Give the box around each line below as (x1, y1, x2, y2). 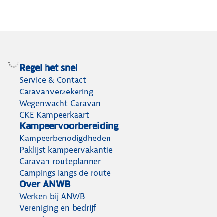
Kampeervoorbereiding (19, 120, 118, 132)
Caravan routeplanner (19, 155, 101, 167)
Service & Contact (19, 74, 86, 85)
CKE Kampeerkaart (19, 109, 89, 120)
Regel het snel (19, 62, 77, 74)
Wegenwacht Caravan (19, 97, 101, 108)
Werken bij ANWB (19, 190, 85, 201)
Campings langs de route (19, 167, 111, 178)
